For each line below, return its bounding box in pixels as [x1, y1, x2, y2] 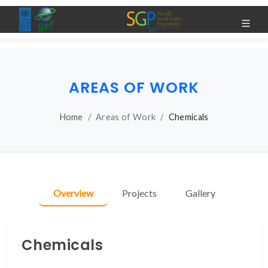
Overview [53, 187, 93, 199]
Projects [121, 187, 157, 199]
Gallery [185, 187, 215, 199]
